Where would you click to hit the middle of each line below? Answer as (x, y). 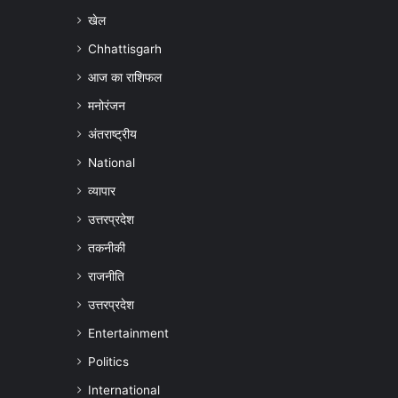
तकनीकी (107, 248)
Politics (108, 362)
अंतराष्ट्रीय (112, 135)
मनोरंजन (107, 106)
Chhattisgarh (125, 49)
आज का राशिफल (125, 78)
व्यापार (102, 191)
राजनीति (106, 277)
